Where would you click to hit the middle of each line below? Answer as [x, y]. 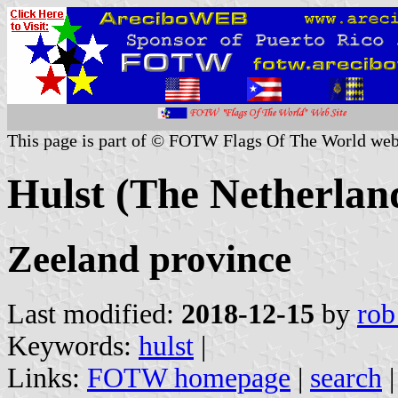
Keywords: [73, 346]
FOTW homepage [189, 378]
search [346, 378]
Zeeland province [149, 259]
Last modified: [94, 314]
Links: [47, 378]
